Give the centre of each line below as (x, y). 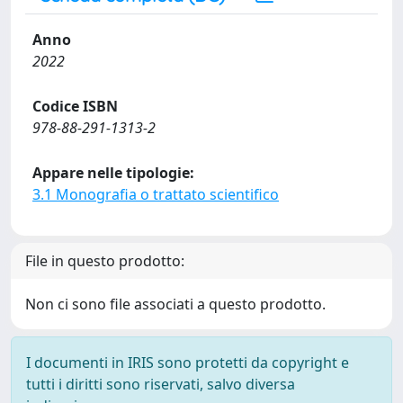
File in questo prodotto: (105, 261)
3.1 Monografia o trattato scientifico (156, 194)
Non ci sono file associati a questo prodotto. (175, 304)
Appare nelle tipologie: (113, 173)
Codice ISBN (75, 106)
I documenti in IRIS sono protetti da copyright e (188, 363)
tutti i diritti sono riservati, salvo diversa (161, 384)
